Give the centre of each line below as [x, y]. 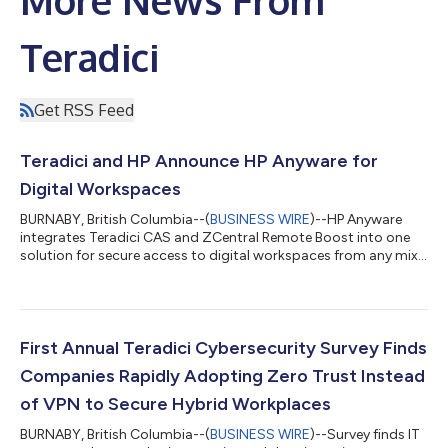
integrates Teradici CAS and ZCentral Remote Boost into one [215, 237]
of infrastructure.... [79, 273]
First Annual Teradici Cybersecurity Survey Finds [223, 348]
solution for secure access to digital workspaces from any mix [219, 255]
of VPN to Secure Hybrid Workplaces [175, 404]
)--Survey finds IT [365, 434]
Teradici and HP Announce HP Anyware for [199, 161]
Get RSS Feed [84, 110]
